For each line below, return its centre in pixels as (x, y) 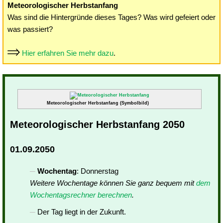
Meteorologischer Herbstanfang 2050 (97, 124)
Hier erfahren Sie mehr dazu (68, 53)
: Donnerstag (98, 171)
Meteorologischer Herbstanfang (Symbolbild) (98, 103)
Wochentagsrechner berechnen (81, 195)
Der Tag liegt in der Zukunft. (82, 212)
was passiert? (30, 29)
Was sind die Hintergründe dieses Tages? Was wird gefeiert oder (111, 17)
